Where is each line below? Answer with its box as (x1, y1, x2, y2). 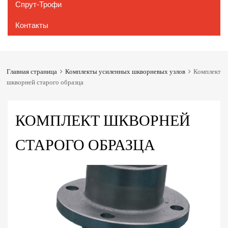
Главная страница (6, 68, 57, 76)
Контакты (15, 20, 48, 30)
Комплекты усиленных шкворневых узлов (65, 68, 185, 76)
